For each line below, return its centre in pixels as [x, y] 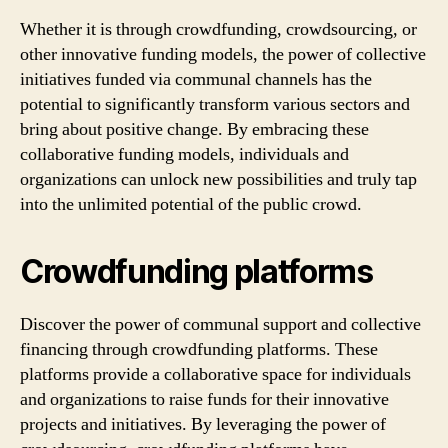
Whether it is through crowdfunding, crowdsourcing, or [218, 29]
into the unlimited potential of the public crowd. [191, 204]
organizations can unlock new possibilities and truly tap [218, 179]
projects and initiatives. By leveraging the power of [203, 424]
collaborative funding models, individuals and [184, 154]
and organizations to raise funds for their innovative [204, 399]
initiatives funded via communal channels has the [196, 79]
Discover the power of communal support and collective [220, 324]
